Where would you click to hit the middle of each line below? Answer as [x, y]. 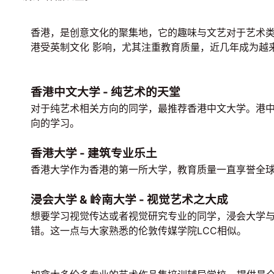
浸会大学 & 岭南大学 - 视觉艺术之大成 [129, 200]
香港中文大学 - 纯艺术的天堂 [106, 92]
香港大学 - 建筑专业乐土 [94, 153]
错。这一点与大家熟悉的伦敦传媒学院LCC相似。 [139, 231]
